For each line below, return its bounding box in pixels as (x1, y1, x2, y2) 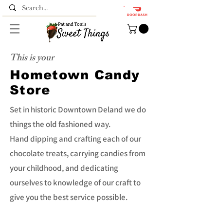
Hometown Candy (10, 67, 140, 82)
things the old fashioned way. (10, 118, 110, 129)
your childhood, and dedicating (10, 162, 118, 173)
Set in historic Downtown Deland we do (10, 104, 146, 115)
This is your (10, 50, 54, 67)
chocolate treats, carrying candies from (10, 147, 145, 159)
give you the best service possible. (10, 191, 127, 202)
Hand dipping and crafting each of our (10, 133, 141, 144)
